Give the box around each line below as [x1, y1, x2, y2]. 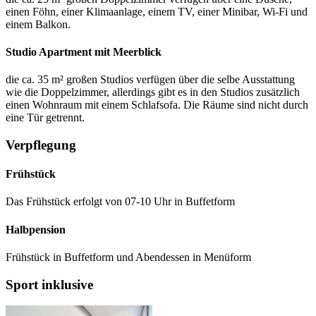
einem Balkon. [6, 18, 71, 30]
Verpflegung [6, 137, 76, 152]
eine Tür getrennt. [6, 111, 85, 124]
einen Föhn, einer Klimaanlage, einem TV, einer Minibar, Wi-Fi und [6, 5, 308, 18]
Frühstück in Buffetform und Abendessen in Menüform [6, 250, 251, 263]
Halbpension [6, 223, 66, 236]
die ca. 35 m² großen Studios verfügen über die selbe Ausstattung [6, 73, 295, 86]
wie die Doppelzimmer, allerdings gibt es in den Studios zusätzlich [6, 86, 300, 99]
